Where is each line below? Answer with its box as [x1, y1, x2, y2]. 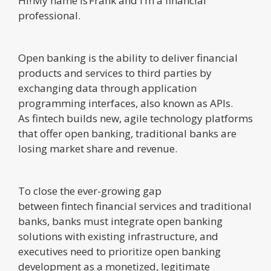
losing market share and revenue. [18, 141, 177, 155]
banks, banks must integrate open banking [18, 214, 223, 228]
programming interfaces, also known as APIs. [18, 96, 233, 110]
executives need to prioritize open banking [18, 244, 221, 258]
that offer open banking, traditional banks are [18, 126, 237, 140]
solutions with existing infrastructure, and [18, 229, 218, 243]
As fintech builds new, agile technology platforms [18, 111, 253, 125]
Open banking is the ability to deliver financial [18, 50, 238, 65]
